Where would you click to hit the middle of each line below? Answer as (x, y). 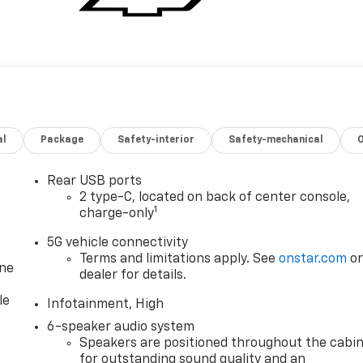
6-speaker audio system (121, 327)
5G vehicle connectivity (118, 243)
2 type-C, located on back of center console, (215, 197)
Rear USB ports (95, 181)
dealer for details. (133, 275)
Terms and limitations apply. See (179, 259)
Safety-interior (156, 140)
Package (62, 140)
